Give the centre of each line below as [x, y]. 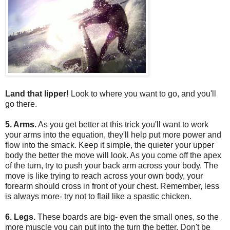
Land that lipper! [37, 93]
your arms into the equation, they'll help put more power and [113, 135]
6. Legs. [21, 217]
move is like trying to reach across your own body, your [104, 176]
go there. [21, 104]
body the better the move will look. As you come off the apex [113, 155]
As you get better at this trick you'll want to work [122, 124]
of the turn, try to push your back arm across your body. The [112, 165]
